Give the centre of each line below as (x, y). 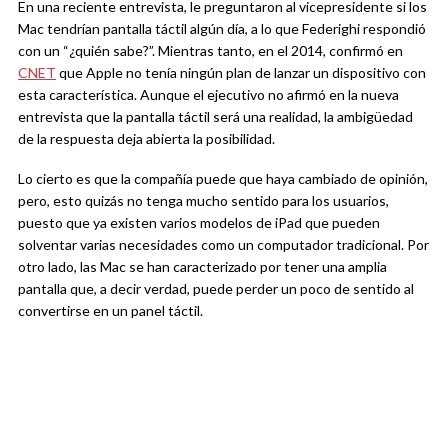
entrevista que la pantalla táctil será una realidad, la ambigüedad (215, 117)
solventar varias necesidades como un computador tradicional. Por (223, 245)
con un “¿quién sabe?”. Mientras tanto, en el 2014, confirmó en (210, 51)
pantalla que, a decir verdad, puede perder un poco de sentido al (216, 289)
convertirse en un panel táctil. (110, 311)
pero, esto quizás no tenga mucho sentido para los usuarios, (203, 201)
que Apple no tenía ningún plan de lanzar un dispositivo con (241, 73)
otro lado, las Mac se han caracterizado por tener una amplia (202, 267)
